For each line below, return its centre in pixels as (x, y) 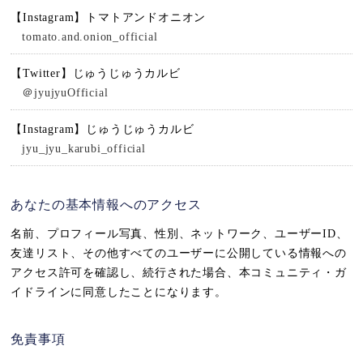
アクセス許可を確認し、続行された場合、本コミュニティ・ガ (179, 273)
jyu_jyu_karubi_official (84, 149)
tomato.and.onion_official (90, 37)
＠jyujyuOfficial (65, 93)
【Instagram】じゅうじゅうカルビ (109, 129)
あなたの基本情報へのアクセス (106, 205)
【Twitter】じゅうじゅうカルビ (102, 73)
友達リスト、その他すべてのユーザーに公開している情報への (179, 253)
